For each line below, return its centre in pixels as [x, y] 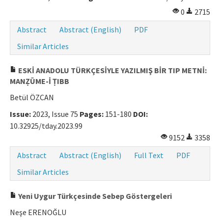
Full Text [149, 155]
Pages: [92, 114]
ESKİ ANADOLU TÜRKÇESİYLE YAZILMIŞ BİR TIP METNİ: [112, 70]
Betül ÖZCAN [32, 97]
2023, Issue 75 [55, 114]
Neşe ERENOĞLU [38, 212]
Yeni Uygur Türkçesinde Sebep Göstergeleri [94, 196]
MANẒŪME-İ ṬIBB [40, 81]
